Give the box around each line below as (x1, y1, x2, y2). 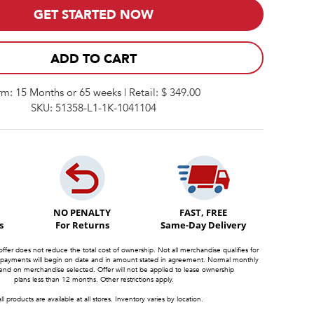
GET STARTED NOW (34, 6, 153, 24)
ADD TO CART (50, 50, 137, 68)
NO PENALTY (53, 205, 111, 219)
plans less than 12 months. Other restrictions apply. (13, 274, 174, 285)
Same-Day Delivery (161, 218, 246, 231)
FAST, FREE (179, 205, 227, 219)
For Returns (55, 218, 109, 231)
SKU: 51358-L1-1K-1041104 (31, 100, 156, 115)
